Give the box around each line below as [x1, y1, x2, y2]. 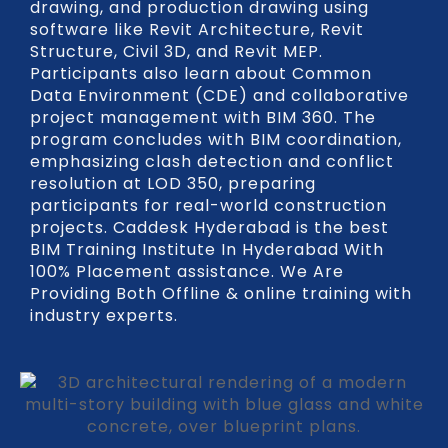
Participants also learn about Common [30, 62, 372, 86]
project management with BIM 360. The [30, 106, 376, 130]
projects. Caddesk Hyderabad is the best [30, 216, 389, 240]
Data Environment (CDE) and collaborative [30, 84, 409, 108]
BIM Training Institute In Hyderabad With [30, 238, 384, 262]
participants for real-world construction [30, 194, 387, 218]
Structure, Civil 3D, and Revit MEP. [30, 40, 323, 64]
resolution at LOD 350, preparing [30, 172, 316, 196]
